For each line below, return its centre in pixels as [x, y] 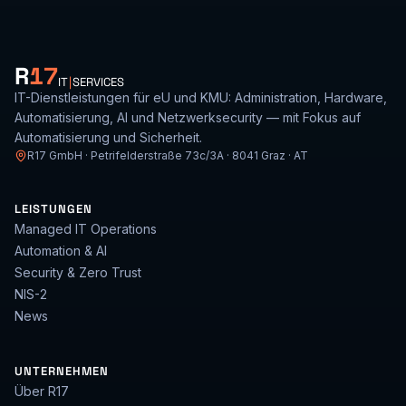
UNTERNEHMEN [62, 372]
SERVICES [98, 82]
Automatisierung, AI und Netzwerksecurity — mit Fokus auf [188, 118]
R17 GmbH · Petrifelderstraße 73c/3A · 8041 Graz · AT [168, 156]
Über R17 [42, 391]
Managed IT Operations [86, 229]
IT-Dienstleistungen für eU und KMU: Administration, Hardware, [201, 98]
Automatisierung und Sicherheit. [108, 138]
